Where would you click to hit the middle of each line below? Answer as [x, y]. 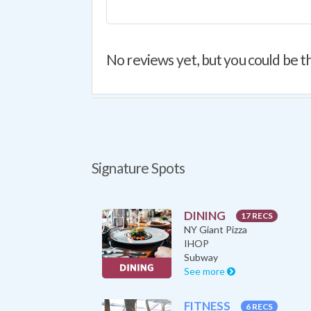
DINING [206, 215]
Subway [201, 257]
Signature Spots [138, 168]
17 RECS [257, 216]
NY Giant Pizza [216, 229]
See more [205, 271]
